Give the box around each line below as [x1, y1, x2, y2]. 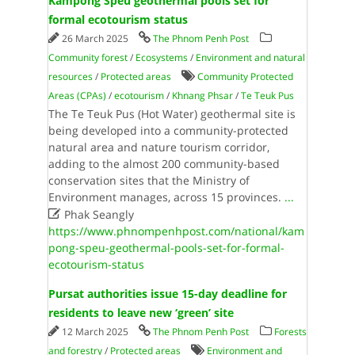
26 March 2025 [61, 32, 131, 45]
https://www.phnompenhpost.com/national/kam [48, 223, 304, 239]
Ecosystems [135, 51, 188, 64]
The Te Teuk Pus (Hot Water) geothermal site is [48, 106, 296, 121]
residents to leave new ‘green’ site [48, 305, 234, 320]
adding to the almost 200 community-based [48, 156, 280, 171]
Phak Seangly [60, 207, 134, 222]
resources [48, 70, 93, 83]
